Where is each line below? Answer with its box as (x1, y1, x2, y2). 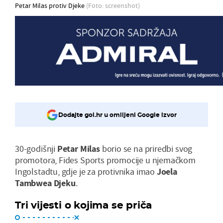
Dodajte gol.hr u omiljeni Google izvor (58, 111, 177, 119)
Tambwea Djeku (15, 177, 76, 189)
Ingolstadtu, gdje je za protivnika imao (15, 165, 157, 177)
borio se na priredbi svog (102, 142, 193, 154)
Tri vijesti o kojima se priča (15, 199, 152, 211)
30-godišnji (15, 142, 57, 154)
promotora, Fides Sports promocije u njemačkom (15, 154, 196, 166)
